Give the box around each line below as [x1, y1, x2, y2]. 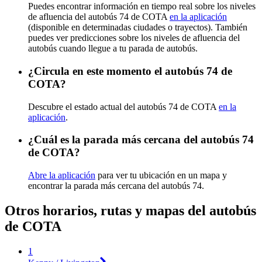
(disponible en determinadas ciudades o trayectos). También [28, 22, 247, 33]
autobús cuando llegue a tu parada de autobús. [28, 43, 198, 54]
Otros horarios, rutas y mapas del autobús [5, 203, 256, 219]
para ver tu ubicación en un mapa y [95, 170, 227, 181]
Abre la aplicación [28, 170, 95, 181]
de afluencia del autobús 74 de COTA [28, 12, 170, 22]
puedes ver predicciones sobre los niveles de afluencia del [28, 33, 240, 43]
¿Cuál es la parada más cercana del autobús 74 [28, 133, 254, 146]
